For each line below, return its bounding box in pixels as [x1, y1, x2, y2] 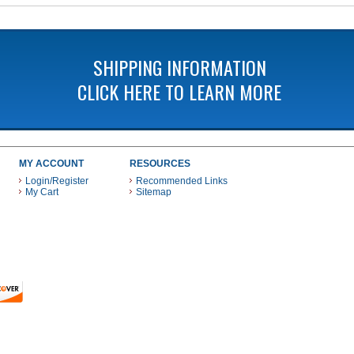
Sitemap [136, 186, 171, 198]
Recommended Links [136, 175, 228, 186]
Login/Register [25, 175, 88, 186]
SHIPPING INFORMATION [92, 53, 266, 81]
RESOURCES [130, 158, 190, 169]
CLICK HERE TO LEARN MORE [77, 77, 281, 106]
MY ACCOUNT [19, 158, 84, 169]
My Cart [25, 186, 58, 198]
